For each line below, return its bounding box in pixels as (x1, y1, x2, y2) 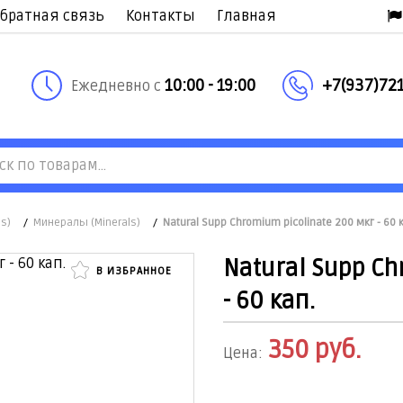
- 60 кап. (223, 286, 315, 316)
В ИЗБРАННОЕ (93, 264, 172, 278)
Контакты (126, 7, 195, 25)
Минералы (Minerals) (33, 215, 140, 229)
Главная (217, 7, 276, 25)
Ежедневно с (71, 76, 165, 95)
